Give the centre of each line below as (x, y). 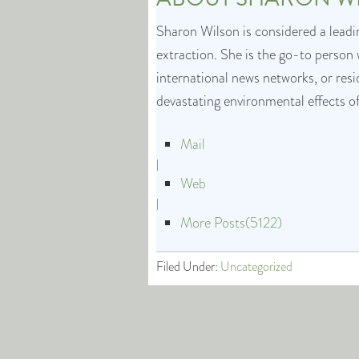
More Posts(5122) (231, 223)
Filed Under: (188, 266)
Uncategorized (256, 266)
